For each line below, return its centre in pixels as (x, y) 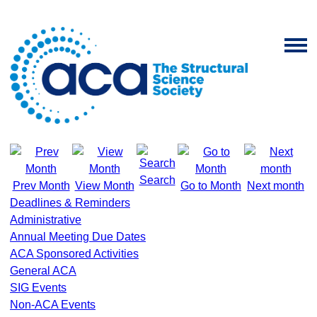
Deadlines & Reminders (70, 202)
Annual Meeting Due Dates (78, 236)
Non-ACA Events (53, 304)
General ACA (43, 270)
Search (157, 180)
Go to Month (211, 185)
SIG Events (38, 287)
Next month (276, 185)
